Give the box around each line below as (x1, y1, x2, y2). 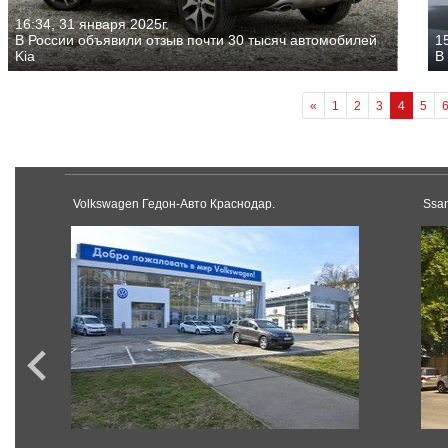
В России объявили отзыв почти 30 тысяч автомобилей (15, 32, 377, 49)
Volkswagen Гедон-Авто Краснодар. (73, 197, 275, 212)
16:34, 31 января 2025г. (15, 16, 169, 33)
